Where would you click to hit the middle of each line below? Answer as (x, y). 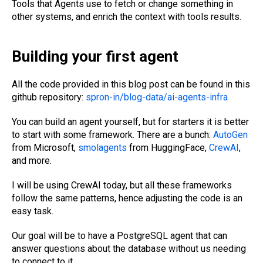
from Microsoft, (45, 148)
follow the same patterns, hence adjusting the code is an (127, 198)
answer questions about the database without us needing (129, 249)
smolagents (102, 148)
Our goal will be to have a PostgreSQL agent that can (119, 236)
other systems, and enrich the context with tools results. (127, 17)
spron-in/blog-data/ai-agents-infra (157, 97)
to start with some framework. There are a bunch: (112, 135)
